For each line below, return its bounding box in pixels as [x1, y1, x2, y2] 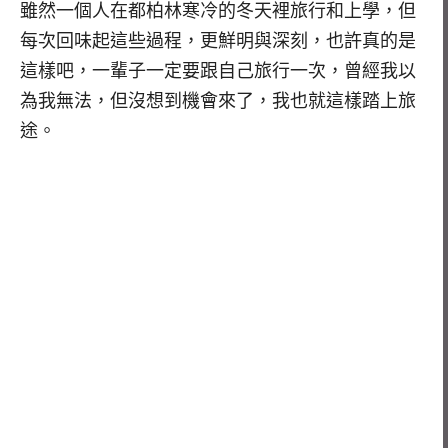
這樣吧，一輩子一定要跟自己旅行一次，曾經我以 [20, 61, 416, 82]
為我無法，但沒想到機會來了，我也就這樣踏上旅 [20, 91, 416, 112]
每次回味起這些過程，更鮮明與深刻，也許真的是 [20, 31, 416, 52]
